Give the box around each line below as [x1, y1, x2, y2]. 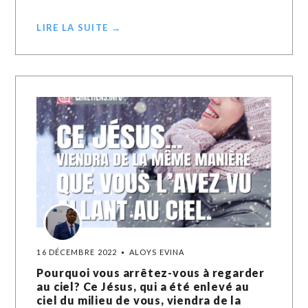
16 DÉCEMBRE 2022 [36, 247, 118, 256]
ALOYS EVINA [129, 247, 185, 256]
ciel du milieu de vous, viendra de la [36, 294, 242, 307]
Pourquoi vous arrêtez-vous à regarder [36, 266, 265, 279]
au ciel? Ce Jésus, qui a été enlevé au [36, 280, 250, 293]
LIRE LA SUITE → [36, 22, 121, 33]
